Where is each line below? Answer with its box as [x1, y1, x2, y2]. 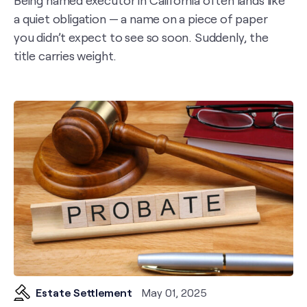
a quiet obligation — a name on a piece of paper [14, 11, 268, 27]
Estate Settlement [36, 286, 132, 299]
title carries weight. [14, 48, 117, 64]
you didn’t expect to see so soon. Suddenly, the [14, 29, 269, 45]
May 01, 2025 [142, 286, 207, 299]
